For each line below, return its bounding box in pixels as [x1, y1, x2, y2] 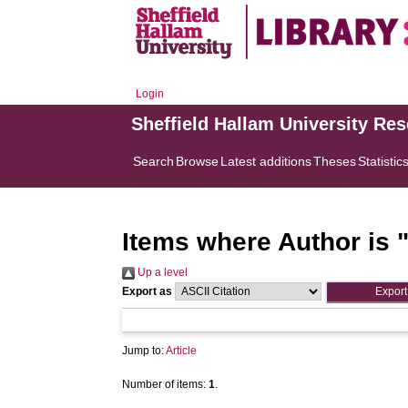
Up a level [135, 266, 189, 279]
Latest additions [220, 154, 312, 168]
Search [133, 154, 175, 168]
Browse [176, 154, 219, 168]
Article [166, 344, 198, 357]
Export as [122, 285, 173, 298]
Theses [313, 154, 357, 168]
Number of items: [122, 378, 209, 391]
